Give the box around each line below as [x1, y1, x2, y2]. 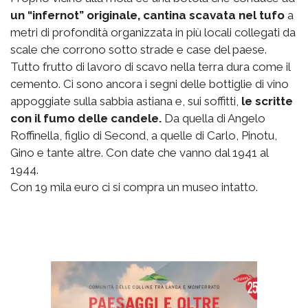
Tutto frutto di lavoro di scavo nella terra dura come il [10, 60, 290, 74]
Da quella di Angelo [162, 111, 265, 126]
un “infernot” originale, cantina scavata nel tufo [10, 8, 285, 23]
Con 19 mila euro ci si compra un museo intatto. [10, 180, 258, 195]
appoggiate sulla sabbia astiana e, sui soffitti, [10, 94, 239, 109]
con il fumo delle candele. [10, 111, 162, 126]
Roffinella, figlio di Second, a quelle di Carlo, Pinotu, [10, 129, 277, 143]
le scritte [239, 94, 293, 109]
